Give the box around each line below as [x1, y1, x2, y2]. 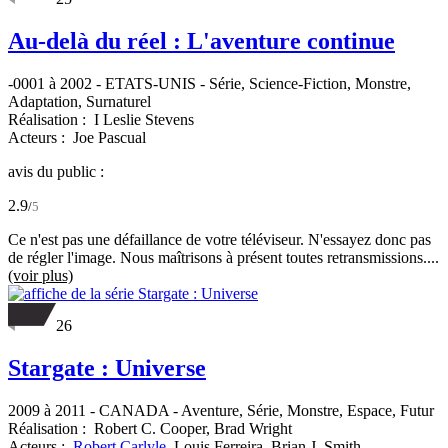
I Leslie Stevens [94, 111, 194, 129]
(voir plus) [8, 267, 73, 285]
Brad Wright [214, 420, 292, 437]
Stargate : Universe [8, 355, 206, 382]
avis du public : [8, 163, 104, 181]
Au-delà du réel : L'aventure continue [8, 28, 395, 55]
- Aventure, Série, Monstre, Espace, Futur [169, 402, 434, 419]
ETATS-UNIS [105, 75, 196, 93]
